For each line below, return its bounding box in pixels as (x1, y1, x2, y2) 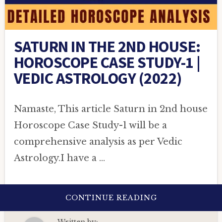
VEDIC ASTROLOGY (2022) (13, 68, 182, 89)
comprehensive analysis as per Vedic (13, 136, 182, 148)
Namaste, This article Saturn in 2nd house (13, 104, 208, 115)
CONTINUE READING (65, 193, 157, 203)
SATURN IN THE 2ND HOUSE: (13, 37, 201, 57)
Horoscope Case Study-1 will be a (13, 120, 167, 131)
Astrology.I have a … (13, 153, 105, 164)
